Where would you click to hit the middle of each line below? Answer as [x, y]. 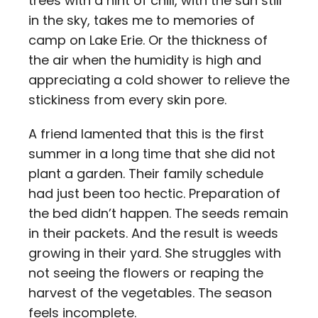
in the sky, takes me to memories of [142, 20]
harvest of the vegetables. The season [150, 293]
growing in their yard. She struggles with [155, 253]
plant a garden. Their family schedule [146, 174]
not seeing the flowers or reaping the [146, 273]
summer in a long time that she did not [152, 154]
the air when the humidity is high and [145, 60]
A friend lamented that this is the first [146, 134]
